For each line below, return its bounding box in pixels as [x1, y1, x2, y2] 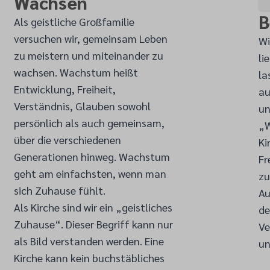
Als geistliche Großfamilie [13, 14, 134, 28]
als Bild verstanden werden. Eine [13, 234, 164, 248]
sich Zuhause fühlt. [13, 183, 105, 197]
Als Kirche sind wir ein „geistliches [13, 200, 172, 214]
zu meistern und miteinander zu [13, 48, 163, 62]
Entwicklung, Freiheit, [13, 82, 116, 96]
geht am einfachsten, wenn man [13, 166, 166, 180]
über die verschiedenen [13, 133, 121, 146]
